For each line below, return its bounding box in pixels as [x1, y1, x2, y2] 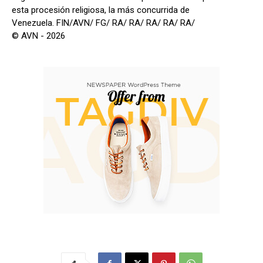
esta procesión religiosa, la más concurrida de [12, 4, 190, 15]
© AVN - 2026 [12, 30, 65, 41]
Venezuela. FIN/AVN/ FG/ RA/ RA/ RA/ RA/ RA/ [12, 17, 195, 28]
